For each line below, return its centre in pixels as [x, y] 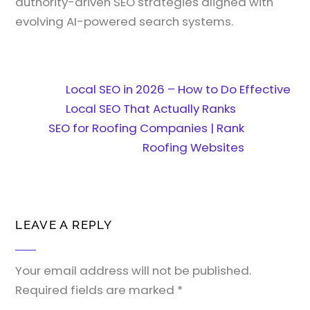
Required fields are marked [97, 290]
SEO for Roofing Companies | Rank [146, 128]
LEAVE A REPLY [64, 225]
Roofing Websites [193, 148]
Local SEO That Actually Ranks [151, 109]
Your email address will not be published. [134, 270]
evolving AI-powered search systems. [125, 21]
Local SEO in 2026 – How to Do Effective [179, 90]
